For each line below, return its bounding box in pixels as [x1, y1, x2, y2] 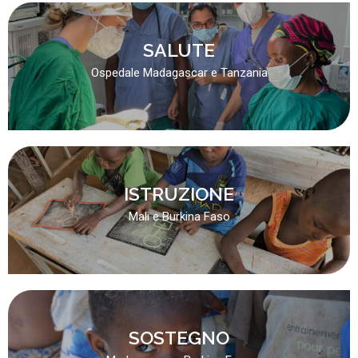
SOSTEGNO [129, 326, 229, 348]
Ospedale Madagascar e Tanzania [90, 65, 268, 80]
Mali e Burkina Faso [128, 209, 230, 224]
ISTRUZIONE [124, 182, 234, 205]
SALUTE [143, 38, 215, 61]
